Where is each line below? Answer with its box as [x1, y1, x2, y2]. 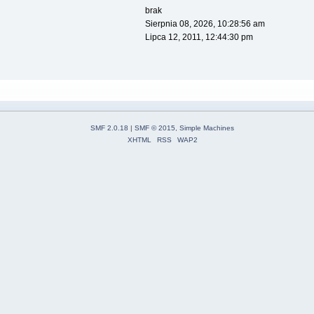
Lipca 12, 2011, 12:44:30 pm [144, 32, 253, 43]
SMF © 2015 [135, 124, 175, 132]
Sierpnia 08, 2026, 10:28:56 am [144, 19, 265, 29]
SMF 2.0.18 [90, 124, 128, 132]
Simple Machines [179, 124, 234, 132]
